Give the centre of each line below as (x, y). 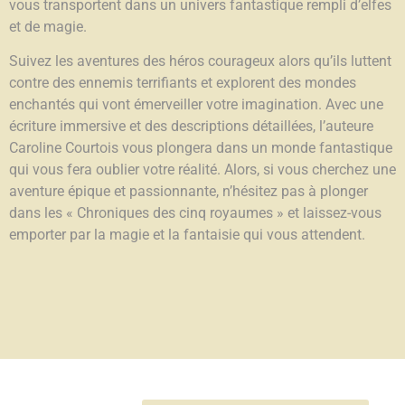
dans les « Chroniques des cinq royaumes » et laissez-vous (195, 213)
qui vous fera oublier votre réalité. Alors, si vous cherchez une (202, 170)
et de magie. (48, 27)
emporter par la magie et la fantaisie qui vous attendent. (187, 235)
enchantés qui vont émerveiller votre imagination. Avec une (196, 105)
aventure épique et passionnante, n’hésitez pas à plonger (188, 192)
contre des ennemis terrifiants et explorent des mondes (183, 83)
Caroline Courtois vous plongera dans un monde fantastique (201, 148)
